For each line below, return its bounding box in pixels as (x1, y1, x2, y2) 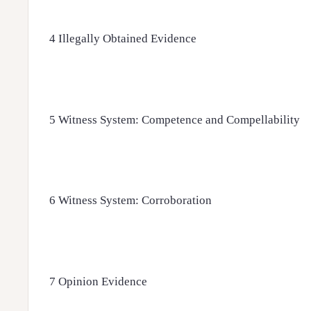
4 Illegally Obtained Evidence (49, 31, 196, 45)
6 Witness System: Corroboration (49, 194, 212, 208)
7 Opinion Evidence (49, 275, 147, 289)
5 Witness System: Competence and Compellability (49, 112, 300, 126)
